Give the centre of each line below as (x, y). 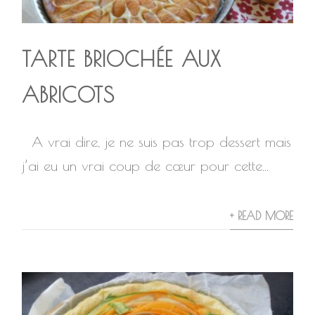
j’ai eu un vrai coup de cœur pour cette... (146, 166)
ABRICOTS (69, 95)
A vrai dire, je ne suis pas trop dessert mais (157, 142)
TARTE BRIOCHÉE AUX (122, 59)
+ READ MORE (261, 216)
